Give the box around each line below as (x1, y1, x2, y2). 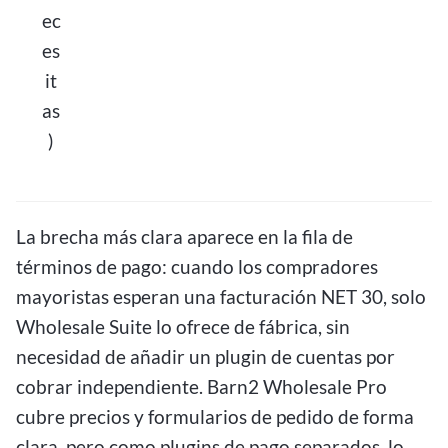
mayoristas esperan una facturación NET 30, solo (16, 284, 426, 308)
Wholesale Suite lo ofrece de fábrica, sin (16, 314, 350, 338)
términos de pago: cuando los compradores (16, 254, 378, 278)
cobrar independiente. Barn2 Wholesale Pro (16, 374, 387, 398)
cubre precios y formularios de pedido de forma (16, 404, 414, 428)
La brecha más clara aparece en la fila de (16, 224, 353, 248)
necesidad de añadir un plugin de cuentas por (16, 344, 395, 368)
